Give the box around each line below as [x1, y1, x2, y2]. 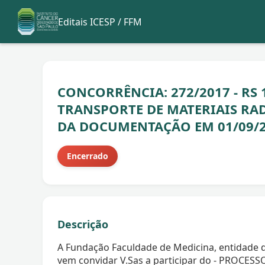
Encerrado [67, 150, 108, 162]
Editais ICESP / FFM [57, 15, 142, 28]
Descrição [57, 217, 108, 232]
